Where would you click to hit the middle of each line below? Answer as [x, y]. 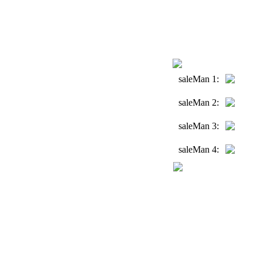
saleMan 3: [199, 126]
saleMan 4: [199, 149]
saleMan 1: [199, 79]
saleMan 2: [199, 102]
